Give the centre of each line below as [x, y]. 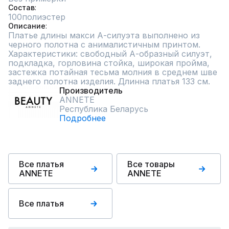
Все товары [151, 164]
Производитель [91, 90]
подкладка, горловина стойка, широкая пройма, [109, 63]
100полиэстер [37, 17]
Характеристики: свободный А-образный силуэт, [110, 54]
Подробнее [83, 118]
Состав [21, 7]
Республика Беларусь [104, 109]
